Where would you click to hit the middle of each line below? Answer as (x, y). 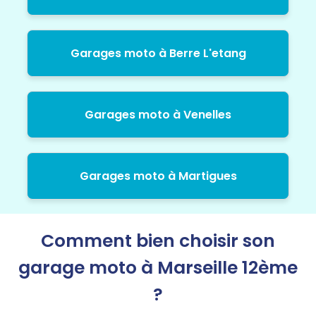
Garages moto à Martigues (158, 176)
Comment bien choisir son (158, 241)
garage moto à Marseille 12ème (158, 267)
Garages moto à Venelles (158, 114)
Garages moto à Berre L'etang (158, 53)
